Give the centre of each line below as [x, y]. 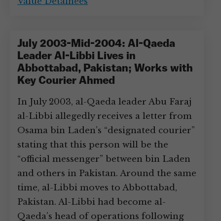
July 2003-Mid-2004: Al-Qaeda [96, 44]
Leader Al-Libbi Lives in [76, 56]
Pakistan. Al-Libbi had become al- [92, 202]
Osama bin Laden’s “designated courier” [106, 130]
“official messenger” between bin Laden [104, 159]
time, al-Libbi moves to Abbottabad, [97, 188]
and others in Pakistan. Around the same [107, 173]
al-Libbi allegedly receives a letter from [105, 116]
